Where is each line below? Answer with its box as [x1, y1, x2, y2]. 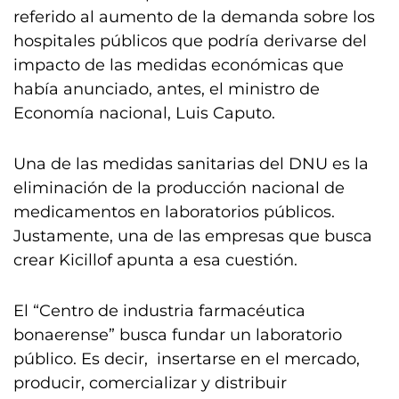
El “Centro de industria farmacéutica [13, 301, 305, 321]
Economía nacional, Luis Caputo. [13, 103, 275, 123]
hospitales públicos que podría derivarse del [13, 31, 367, 51]
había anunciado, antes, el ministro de [13, 79, 320, 99]
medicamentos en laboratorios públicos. [13, 202, 335, 222]
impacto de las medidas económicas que [13, 55, 344, 75]
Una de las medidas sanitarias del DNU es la [13, 154, 369, 174]
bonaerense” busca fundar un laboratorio [13, 325, 342, 345]
